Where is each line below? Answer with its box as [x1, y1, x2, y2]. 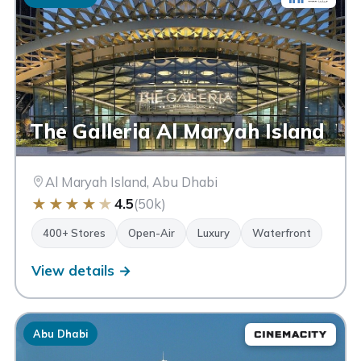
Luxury [197, 226, 230, 239]
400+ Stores [43, 226, 106, 239]
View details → [31, 261, 132, 279]
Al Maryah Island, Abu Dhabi [45, 172, 218, 190]
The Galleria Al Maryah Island [30, 118, 326, 143]
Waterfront [252, 226, 312, 239]
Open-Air [128, 226, 176, 239]
